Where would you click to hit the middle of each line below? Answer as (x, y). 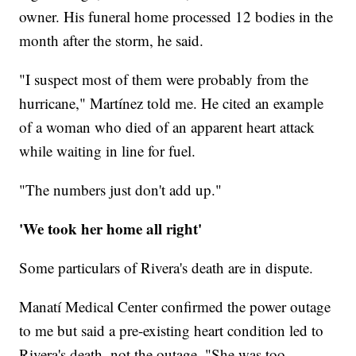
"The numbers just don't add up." (121, 190)
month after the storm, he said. (112, 41)
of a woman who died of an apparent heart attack (167, 127)
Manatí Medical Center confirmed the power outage (175, 307)
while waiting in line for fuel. (108, 151)
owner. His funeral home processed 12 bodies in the (176, 17)
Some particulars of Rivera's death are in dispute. (166, 268)
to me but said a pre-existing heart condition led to (172, 331)
